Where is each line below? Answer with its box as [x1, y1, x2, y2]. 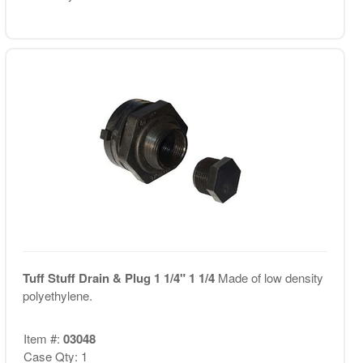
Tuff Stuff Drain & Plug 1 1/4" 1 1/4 [22, 269, 218, 287]
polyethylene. [22, 287, 92, 304]
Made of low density [217, 269, 323, 286]
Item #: [23, 329, 63, 347]
